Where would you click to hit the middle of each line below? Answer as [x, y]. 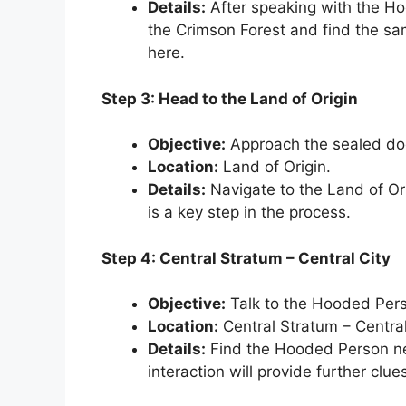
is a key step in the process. [249, 213]
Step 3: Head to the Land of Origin [230, 98]
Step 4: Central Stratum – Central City [246, 258]
